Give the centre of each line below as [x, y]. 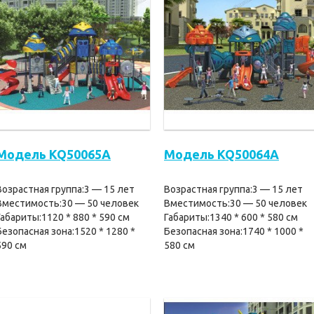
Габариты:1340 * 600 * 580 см [231, 217]
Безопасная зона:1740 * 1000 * [234, 231]
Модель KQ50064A [221, 154]
